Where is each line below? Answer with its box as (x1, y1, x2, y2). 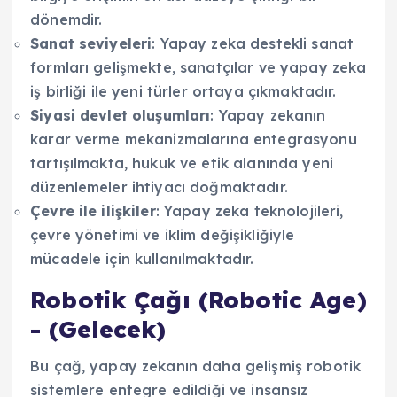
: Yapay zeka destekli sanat (152, 35, 354, 53)
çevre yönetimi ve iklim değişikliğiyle (30, 226, 295, 245)
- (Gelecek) (30, 315, 167, 345)
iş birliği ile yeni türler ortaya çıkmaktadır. (30, 82, 337, 101)
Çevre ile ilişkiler (30, 202, 156, 221)
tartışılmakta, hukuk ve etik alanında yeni (30, 154, 333, 173)
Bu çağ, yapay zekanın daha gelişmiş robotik (30, 357, 362, 376)
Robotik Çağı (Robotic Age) (30, 285, 367, 315)
